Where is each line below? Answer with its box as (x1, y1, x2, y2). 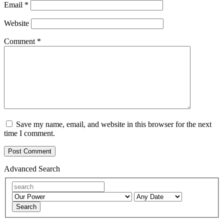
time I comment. (4, 129, 55, 138)
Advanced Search (4, 164, 60, 173)
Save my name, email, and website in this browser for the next (16, 120, 211, 129)
